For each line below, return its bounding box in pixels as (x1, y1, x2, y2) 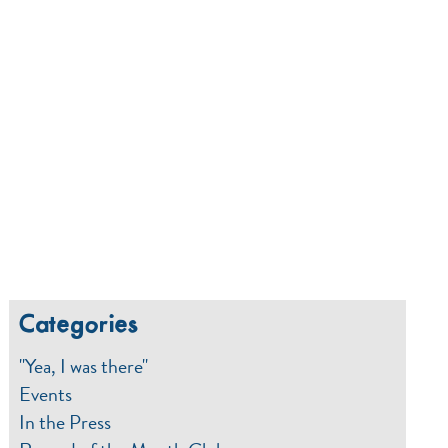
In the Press (19, 407, 112, 437)
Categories (19, 312, 140, 339)
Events (19, 379, 73, 409)
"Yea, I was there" (19, 351, 149, 381)
